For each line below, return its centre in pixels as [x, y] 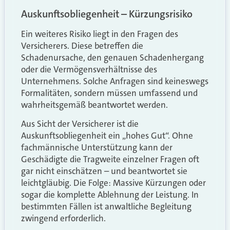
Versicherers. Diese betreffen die [82, 45]
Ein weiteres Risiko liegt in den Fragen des [100, 34]
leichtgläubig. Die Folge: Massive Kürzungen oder [113, 183]
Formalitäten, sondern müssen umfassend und [109, 93]
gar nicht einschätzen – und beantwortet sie [104, 171]
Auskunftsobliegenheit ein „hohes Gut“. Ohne [107, 136]
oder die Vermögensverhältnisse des [89, 69]
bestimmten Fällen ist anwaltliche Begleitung [106, 207]
